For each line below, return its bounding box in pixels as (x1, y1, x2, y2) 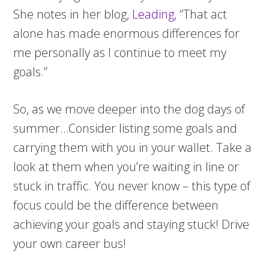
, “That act (174, 6, 228, 22)
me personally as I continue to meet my (13, 44, 227, 61)
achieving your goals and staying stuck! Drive (13, 216, 250, 232)
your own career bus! (13, 235, 127, 252)
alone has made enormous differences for (13, 25, 240, 41)
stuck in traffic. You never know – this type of (13, 178, 251, 194)
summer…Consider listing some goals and (13, 120, 238, 136)
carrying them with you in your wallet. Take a (13, 139, 252, 156)
